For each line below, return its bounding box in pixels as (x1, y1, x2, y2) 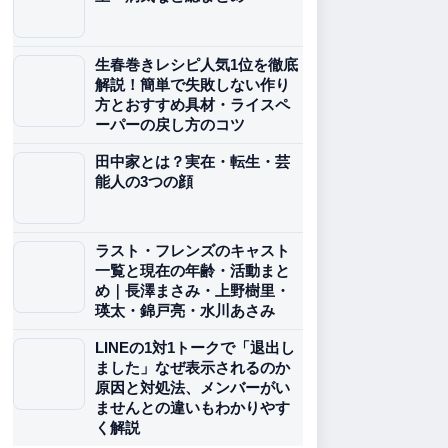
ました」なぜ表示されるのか (95, 359, 290, 376)
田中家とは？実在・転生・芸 (95, 153, 290, 170)
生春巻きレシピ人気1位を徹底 (95, 56, 298, 73)
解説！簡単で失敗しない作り (95, 76, 290, 93)
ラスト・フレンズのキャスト (95, 242, 290, 259)
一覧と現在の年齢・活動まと (95, 262, 290, 279)
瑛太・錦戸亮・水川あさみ (95, 302, 275, 319)
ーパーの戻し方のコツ (95, 116, 245, 133)
